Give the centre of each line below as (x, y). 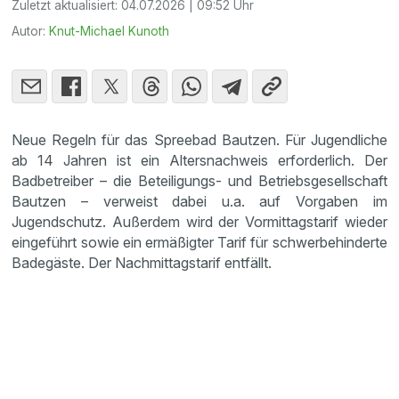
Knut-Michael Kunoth (110, 31)
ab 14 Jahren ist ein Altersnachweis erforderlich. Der (199, 160)
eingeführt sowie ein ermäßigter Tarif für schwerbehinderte (199, 242)
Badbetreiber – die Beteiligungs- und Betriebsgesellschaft (199, 180)
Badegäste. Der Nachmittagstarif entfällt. (142, 262)
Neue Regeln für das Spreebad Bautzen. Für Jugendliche (199, 139)
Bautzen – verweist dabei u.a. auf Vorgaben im (199, 201)
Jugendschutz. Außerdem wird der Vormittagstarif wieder (199, 221)
